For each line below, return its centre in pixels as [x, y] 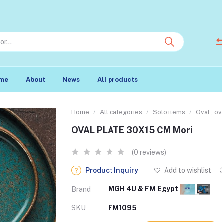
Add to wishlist [187, 170]
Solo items [169, 112]
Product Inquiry [112, 170]
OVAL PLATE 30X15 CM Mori [132, 130]
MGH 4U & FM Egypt [144, 189]
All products [117, 79]
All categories [121, 112]
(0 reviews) [149, 152]
